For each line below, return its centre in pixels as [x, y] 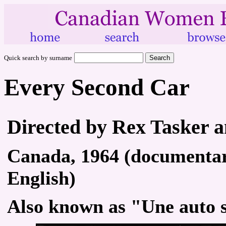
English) [41, 178]
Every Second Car [97, 88]
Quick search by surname [38, 58]
